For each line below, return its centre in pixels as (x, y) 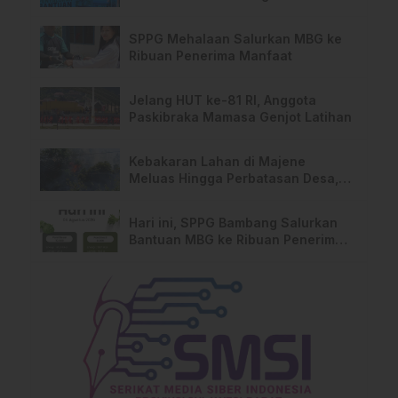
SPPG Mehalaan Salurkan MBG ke (235, 39)
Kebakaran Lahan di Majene (217, 162)
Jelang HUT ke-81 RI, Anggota (223, 100)
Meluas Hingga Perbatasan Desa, (234, 179)
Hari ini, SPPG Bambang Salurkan (233, 223)
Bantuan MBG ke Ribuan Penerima (236, 240)
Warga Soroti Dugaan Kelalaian (227, 195)
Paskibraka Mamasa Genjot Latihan (240, 117)
